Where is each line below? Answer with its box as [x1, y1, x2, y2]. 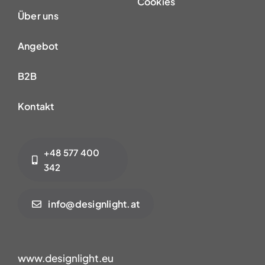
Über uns [17, 9, 59, 22]
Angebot [17, 40, 59, 53]
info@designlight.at [48, 198, 140, 211]
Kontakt [17, 100, 54, 113]
